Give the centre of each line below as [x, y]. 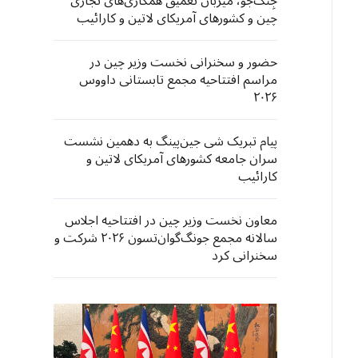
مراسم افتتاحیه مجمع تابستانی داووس [178, 80]
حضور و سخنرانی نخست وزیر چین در [183, 62]
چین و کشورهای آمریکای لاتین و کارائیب [177, 18]
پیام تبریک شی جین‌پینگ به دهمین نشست [171, 141]
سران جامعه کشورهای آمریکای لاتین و [182, 159]
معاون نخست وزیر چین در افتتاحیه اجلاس [171, 221]
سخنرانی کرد [245, 256]
